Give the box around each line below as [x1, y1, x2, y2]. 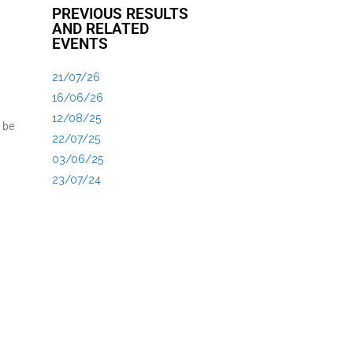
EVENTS [51, 34, 108, 53]
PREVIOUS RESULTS [51, 4, 188, 23]
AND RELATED [51, 19, 149, 38]
